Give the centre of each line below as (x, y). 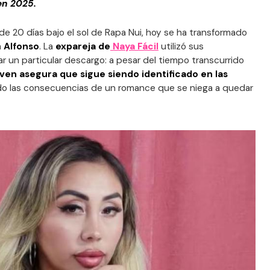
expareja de (83, 47)
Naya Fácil (136, 47)
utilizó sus (182, 47)
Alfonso (21, 47)
